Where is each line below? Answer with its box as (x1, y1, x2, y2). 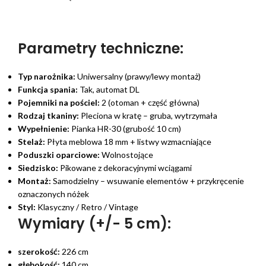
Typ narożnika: (18, 71, 75, 82)
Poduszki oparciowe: (18, 150, 100, 160)
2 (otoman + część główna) (100, 97, 199, 108)
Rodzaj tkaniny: (18, 110, 79, 121)
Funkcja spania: (18, 84, 78, 95)
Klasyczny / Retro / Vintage (36, 202, 138, 213)
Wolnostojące (100, 150, 153, 160)
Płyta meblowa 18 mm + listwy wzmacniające (45, 137, 211, 147)
